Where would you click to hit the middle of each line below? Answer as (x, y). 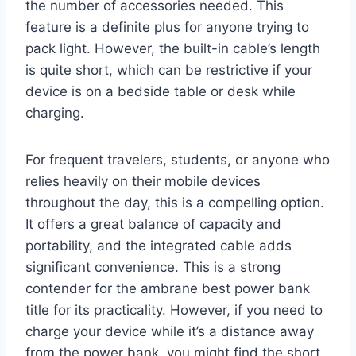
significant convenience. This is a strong (153, 267)
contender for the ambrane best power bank (168, 289)
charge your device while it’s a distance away (170, 332)
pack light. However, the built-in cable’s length (173, 49)
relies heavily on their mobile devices (143, 182)
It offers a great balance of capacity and (153, 224)
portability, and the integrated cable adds (159, 246)
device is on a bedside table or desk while (161, 92)
